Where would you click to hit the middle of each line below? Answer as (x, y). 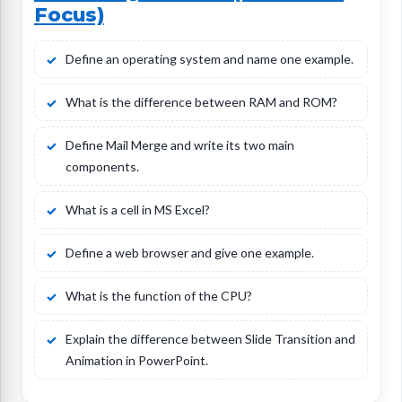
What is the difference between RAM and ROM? (201, 102)
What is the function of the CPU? (159, 296)
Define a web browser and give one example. (190, 253)
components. (102, 167)
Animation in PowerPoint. (137, 361)
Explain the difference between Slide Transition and (210, 339)
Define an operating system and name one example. (210, 59)
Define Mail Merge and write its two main (180, 145)
